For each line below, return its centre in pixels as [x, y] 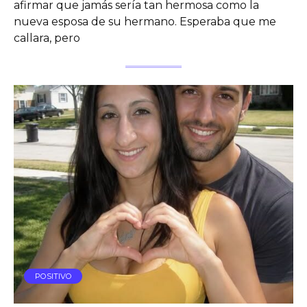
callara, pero [47, 38]
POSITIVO [53, 276]
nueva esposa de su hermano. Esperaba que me [145, 21]
